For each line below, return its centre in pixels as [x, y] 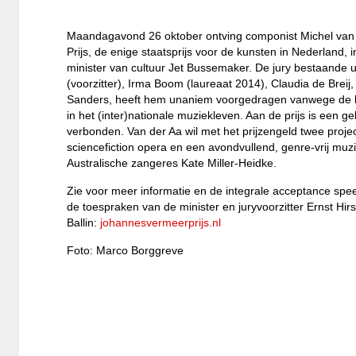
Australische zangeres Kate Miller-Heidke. [172, 163]
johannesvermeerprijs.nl [161, 222]
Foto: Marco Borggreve [125, 250]
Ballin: [83, 222]
